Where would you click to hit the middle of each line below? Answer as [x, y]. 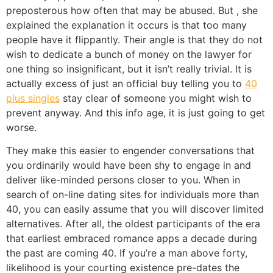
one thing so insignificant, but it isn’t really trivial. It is [129, 69]
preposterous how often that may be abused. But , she [132, 10]
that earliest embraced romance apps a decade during [132, 239]
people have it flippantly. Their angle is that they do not [134, 39]
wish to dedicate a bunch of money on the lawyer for [129, 54]
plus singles [33, 98]
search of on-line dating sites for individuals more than [133, 195]
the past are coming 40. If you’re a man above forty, [127, 253]
